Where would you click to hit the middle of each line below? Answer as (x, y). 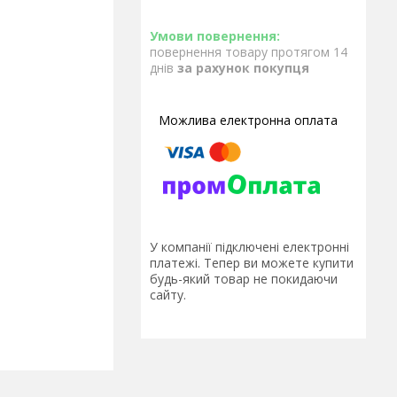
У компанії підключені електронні (249, 247)
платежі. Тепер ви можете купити (252, 263)
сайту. (168, 295)
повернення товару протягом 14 (249, 52)
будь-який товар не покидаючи (244, 279)
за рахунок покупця (243, 68)
